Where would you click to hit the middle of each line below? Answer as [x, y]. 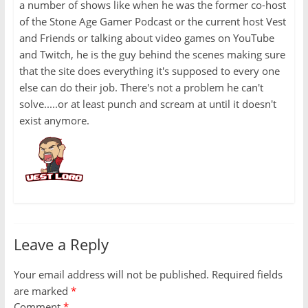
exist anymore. [54, 121]
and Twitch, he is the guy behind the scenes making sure [152, 55]
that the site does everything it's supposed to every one [149, 71]
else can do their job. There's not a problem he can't [141, 88]
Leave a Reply [61, 244]
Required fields [247, 275]
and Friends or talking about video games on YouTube [146, 38]
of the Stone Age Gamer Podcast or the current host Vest [152, 22]
